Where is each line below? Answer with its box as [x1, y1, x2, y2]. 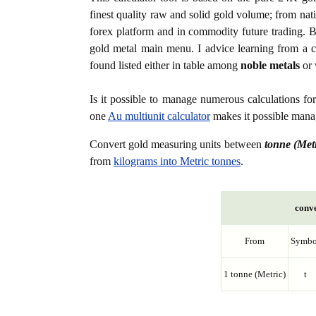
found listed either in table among [90, 59, 241, 72]
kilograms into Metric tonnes [114, 155, 241, 168]
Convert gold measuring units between [90, 138, 265, 151]
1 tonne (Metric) [224, 269, 286, 280]
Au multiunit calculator [108, 110, 210, 123]
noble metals [241, 59, 300, 72]
